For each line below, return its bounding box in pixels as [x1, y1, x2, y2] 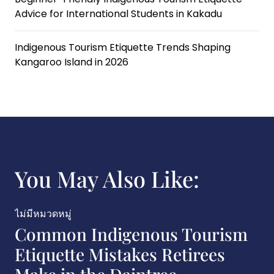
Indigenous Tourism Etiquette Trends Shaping [15, 40, 231, 54]
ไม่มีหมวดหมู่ [15, 207, 72, 221]
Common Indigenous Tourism [15, 223, 248, 245]
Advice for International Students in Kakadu [15, 7, 222, 21]
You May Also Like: [15, 164, 199, 193]
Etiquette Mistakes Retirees [15, 243, 225, 265]
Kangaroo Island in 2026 [15, 55, 128, 69]
